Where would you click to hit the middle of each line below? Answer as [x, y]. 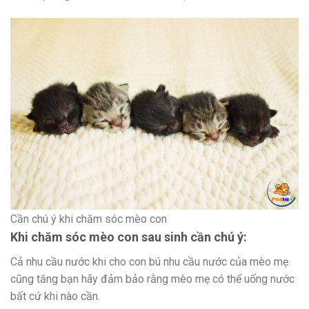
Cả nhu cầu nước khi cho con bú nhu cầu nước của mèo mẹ [149, 261]
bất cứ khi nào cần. [55, 296]
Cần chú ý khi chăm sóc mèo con [89, 219]
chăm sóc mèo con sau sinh [109, 237]
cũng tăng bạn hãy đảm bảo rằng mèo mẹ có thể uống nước [152, 279]
